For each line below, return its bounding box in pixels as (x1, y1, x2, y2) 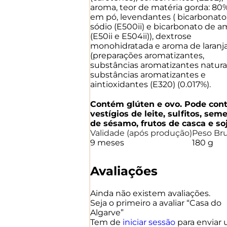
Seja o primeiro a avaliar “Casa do (90, 198, 221, 208)
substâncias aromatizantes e (90, 69, 206, 80)
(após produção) (127, 128, 192, 138)
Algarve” (90, 207, 124, 217)
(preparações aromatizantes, (90, 50, 204, 60)
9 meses (90, 137, 124, 147)
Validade (90, 128, 127, 138)
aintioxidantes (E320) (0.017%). (90, 79, 211, 89)
